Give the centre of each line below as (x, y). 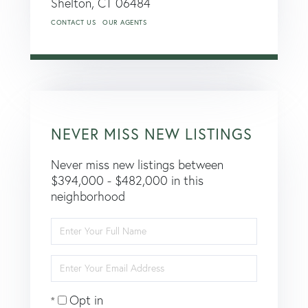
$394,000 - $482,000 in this (127, 180)
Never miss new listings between (137, 164)
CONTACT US (73, 22)
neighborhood (88, 196)
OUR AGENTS (124, 22)
